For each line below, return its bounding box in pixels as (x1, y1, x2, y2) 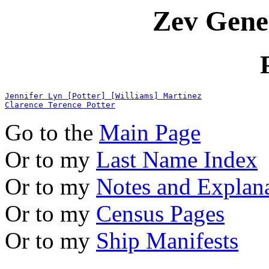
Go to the (5, 119, 99, 146)
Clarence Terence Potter (5, 100, 115, 110)
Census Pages (96, 201, 225, 227)
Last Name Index (96, 147, 258, 173)
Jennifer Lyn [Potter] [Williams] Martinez (5, 91, 202, 101)
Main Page (99, 119, 201, 146)
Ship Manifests (96, 228, 238, 254)
